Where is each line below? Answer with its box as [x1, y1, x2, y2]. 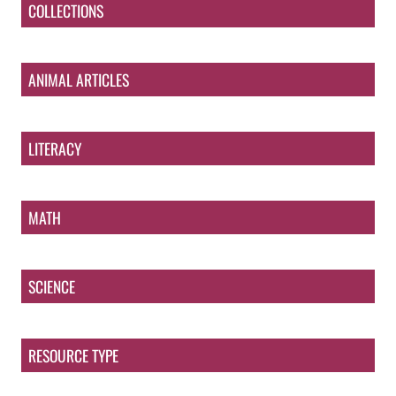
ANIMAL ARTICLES [28, 68, 129, 91]
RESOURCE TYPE [28, 344, 118, 367]
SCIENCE [28, 275, 75, 298]
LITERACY [28, 137, 81, 160]
